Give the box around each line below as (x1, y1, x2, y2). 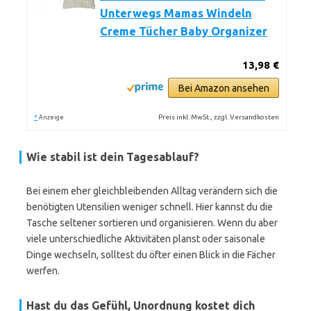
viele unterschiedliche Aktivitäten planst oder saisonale (26, 233, 265, 244)
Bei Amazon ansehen (178, 83, 269, 94)
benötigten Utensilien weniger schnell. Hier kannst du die (26, 201, 273, 212)
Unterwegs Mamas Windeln (100, 7, 252, 19)
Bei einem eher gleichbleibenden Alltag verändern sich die (26, 185, 278, 196)
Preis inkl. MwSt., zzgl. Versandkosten (158, 113, 280, 121)
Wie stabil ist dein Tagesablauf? (26, 151, 199, 163)
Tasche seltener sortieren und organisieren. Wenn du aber (26, 217, 278, 228)
